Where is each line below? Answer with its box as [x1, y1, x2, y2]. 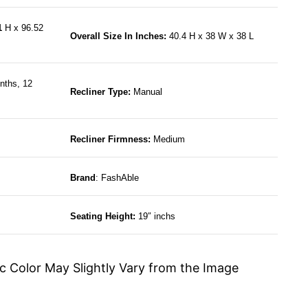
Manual [133, 87, 165, 98]
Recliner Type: [69, 87, 133, 98]
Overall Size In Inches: [69, 31, 169, 42]
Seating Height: [69, 211, 138, 222]
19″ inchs [137, 211, 175, 222]
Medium [153, 134, 185, 145]
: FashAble [95, 173, 139, 184]
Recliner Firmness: [69, 134, 153, 145]
